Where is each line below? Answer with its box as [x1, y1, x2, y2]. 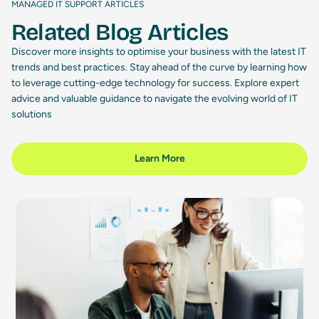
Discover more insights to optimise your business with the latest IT [11, 46, 306, 58]
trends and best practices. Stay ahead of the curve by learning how [11, 61, 307, 74]
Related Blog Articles [11, 19, 229, 47]
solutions [11, 108, 52, 121]
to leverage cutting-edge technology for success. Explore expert [11, 77, 299, 90]
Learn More [134, 152, 185, 165]
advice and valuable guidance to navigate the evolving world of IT [11, 93, 298, 105]
